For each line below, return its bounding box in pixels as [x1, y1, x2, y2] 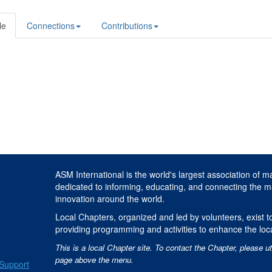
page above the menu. [55, 254, 136, 265]
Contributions [101, 19, 152, 32]
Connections [27, 19, 75, 32]
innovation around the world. [55, 192, 167, 205]
